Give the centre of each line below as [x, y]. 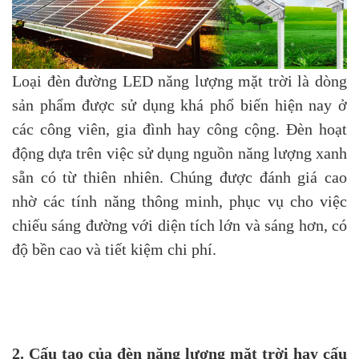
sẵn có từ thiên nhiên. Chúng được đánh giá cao [179, 177]
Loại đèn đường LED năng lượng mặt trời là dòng [179, 81]
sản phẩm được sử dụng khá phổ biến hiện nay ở [179, 105]
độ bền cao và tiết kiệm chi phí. [114, 249]
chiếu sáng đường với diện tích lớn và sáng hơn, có [179, 225]
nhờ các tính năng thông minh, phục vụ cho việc [179, 201]
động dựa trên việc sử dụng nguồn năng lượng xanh [179, 153]
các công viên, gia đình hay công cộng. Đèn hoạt [179, 129]
